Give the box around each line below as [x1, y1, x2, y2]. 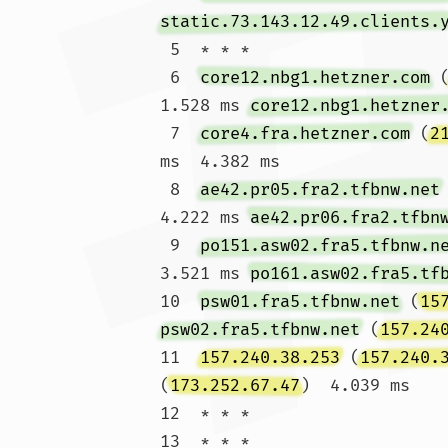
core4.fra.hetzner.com [200, 123, 410, 144]
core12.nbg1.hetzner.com [200, 67, 430, 88]
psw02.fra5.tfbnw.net [160, 319, 360, 340]
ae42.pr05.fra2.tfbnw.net [200, 179, 440, 200]
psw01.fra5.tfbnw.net [200, 291, 400, 312]
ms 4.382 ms [160, 151, 280, 172]
